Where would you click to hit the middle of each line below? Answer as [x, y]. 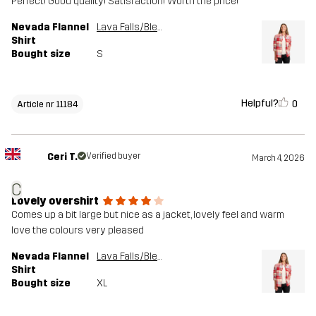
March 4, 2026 [278, 158]
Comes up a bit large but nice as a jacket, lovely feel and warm [148, 215]
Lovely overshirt [55, 201]
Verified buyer [113, 156]
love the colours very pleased [78, 231]
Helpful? [260, 104]
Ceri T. [62, 157]
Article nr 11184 [47, 104]
